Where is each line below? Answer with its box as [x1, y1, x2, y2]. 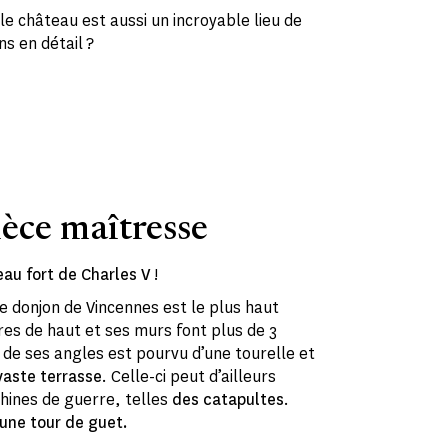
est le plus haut [163, 297, 280, 319]
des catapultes [172, 389, 285, 411]
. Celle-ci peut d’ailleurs [102, 366, 277, 388]
